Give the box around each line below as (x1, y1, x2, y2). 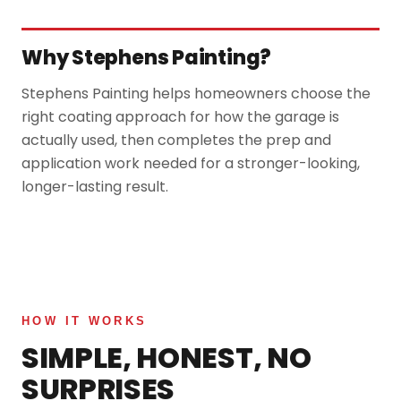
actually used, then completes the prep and (21, 129, 331, 150)
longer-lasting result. (21, 175, 168, 197)
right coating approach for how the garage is (21, 106, 339, 127)
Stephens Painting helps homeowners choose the (21, 82, 371, 104)
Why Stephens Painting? (21, 43, 272, 72)
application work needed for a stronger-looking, (21, 152, 360, 174)
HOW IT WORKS (21, 313, 148, 328)
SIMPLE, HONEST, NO (21, 337, 311, 378)
